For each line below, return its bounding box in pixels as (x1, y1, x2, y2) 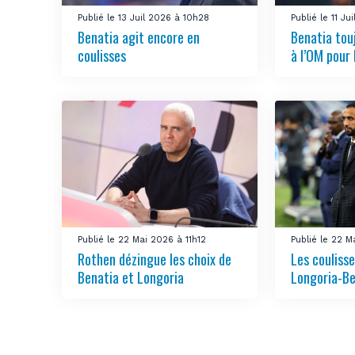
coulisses (78, 44, 127, 66)
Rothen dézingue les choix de (78, 249, 232, 269)
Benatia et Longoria (78, 267, 185, 288)
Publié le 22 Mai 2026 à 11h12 (78, 235, 207, 245)
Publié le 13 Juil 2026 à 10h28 (78, 12, 210, 23)
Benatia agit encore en (78, 26, 200, 48)
